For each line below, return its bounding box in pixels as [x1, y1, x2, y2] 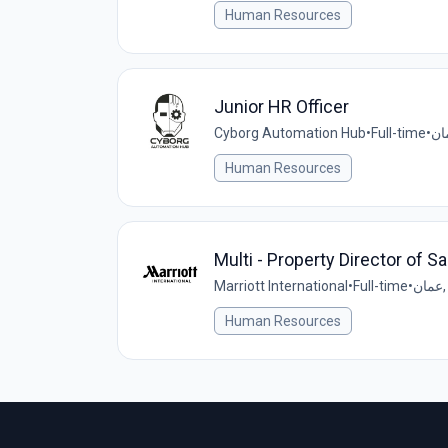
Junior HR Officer [214, 96, 349, 117]
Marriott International [214, 278, 348, 294]
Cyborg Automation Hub [214, 125, 366, 141]
